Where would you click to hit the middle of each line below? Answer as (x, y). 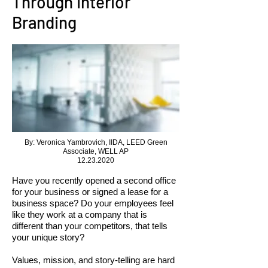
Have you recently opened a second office (94, 180)
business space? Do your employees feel (93, 203)
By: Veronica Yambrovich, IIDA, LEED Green (96, 142)
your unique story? (48, 237)
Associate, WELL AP (96, 151)
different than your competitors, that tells (90, 226)
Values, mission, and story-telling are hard (93, 260)
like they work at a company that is (80, 214)
